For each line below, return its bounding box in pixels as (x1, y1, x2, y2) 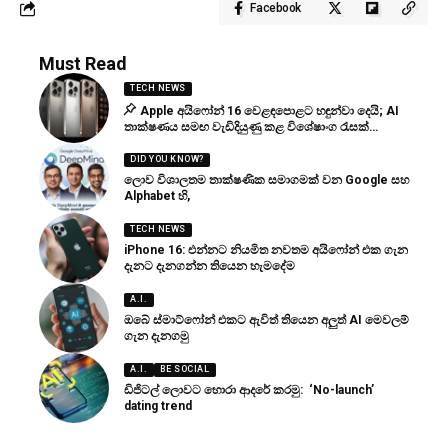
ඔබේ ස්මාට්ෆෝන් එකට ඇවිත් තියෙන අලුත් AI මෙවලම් (124, 312, 409, 327)
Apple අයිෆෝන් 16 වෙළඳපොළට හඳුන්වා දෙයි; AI (139, 103, 399, 118)
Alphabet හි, (124, 188, 190, 203)
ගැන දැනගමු (124, 328, 189, 343)
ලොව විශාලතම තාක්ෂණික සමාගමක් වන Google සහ (124, 172, 409, 187)
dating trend (124, 398, 192, 413)
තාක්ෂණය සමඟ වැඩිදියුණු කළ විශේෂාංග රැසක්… (124, 119, 378, 134)
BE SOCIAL (159, 364, 210, 375)
